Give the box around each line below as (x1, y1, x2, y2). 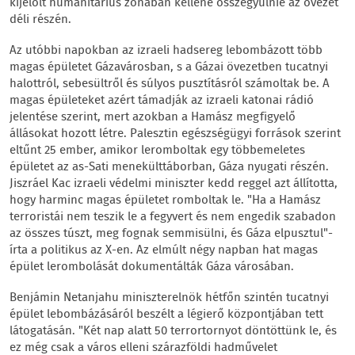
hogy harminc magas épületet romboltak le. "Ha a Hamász (10, 191, 321, 210)
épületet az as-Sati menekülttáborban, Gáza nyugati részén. (10, 158, 329, 177)
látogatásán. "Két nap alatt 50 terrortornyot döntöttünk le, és (10, 322, 337, 341)
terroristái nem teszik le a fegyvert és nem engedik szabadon (10, 208, 336, 227)
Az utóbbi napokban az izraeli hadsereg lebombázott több (10, 41, 323, 60)
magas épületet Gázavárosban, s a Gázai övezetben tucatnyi (10, 58, 328, 77)
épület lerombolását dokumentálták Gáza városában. (10, 258, 294, 277)
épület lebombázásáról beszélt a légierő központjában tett (10, 305, 323, 324)
